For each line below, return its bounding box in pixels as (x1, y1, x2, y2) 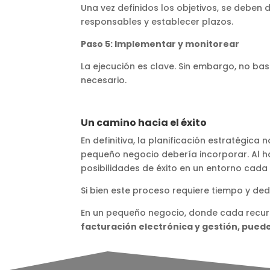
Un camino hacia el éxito (81, 115, 207, 130)
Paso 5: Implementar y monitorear (81, 37, 240, 50)
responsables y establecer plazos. (81, 15, 234, 28)
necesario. (81, 74, 127, 86)
